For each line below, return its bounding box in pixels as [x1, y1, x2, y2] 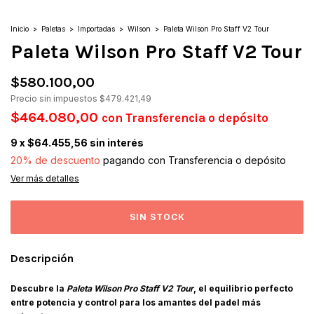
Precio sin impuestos [11, 93, 100, 104]
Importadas [78, 25, 115, 34]
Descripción [11, 252, 74, 266]
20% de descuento [11, 154, 100, 167]
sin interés [90, 137, 144, 149]
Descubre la [11, 283, 67, 294]
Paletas [41, 25, 65, 34]
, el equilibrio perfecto [193, 283, 293, 294]
